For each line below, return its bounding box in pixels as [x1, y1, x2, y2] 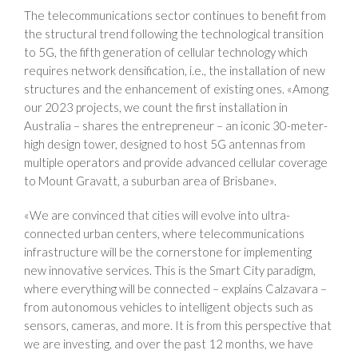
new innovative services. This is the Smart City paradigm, [24, 263, 316, 277]
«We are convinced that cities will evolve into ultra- [24, 208, 290, 222]
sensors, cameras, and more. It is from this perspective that [24, 318, 332, 332]
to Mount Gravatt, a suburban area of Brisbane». [24, 173, 276, 188]
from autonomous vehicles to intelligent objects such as [24, 300, 313, 314]
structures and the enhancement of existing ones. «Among [24, 82, 328, 96]
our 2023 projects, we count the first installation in [24, 100, 288, 114]
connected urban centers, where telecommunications [24, 226, 304, 241]
